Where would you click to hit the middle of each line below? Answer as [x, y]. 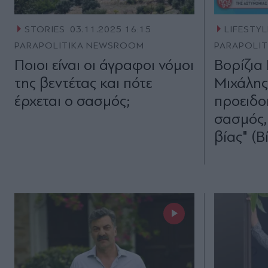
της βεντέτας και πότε [83, 83]
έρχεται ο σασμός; [72, 101]
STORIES [45, 30]
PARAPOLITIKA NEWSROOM [80, 46]
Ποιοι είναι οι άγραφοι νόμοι [104, 65]
